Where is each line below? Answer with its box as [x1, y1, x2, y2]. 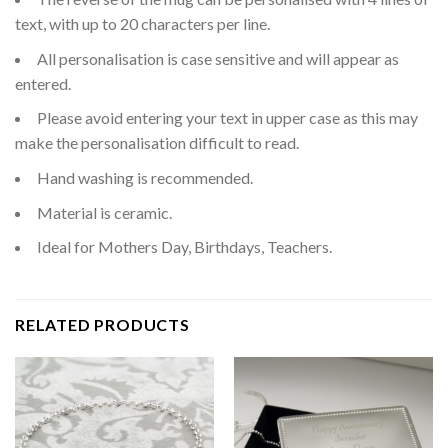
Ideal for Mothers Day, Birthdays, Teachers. [37, 237, 332, 257]
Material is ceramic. [37, 202, 172, 222]
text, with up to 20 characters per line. [15, 14, 270, 34]
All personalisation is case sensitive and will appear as [37, 48, 399, 68]
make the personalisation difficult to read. [15, 133, 299, 153]
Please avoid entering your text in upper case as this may [37, 108, 418, 128]
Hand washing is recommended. [37, 167, 253, 187]
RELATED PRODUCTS [15, 314, 190, 334]
